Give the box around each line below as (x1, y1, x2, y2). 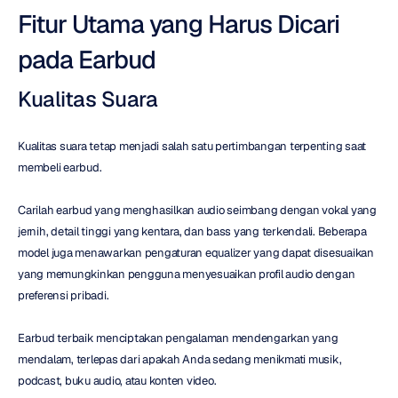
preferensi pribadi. (18, 287, 109, 303)
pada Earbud (18, 43, 155, 76)
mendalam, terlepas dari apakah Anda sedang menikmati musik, (18, 351, 342, 367)
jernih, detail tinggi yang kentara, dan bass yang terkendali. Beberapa (18, 223, 367, 239)
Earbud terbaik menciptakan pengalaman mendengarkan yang (18, 330, 338, 346)
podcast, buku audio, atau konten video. (18, 372, 217, 388)
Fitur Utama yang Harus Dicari (18, 7, 339, 40)
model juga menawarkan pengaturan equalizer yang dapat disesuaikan (18, 244, 374, 260)
